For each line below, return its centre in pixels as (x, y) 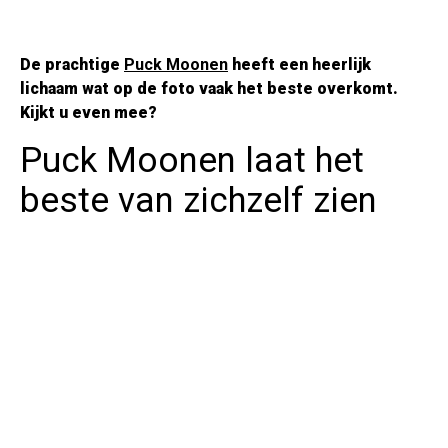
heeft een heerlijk (299, 64)
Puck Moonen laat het (192, 160)
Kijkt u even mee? (88, 112)
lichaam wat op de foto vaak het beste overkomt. (209, 88)
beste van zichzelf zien (198, 200)
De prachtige (72, 64)
